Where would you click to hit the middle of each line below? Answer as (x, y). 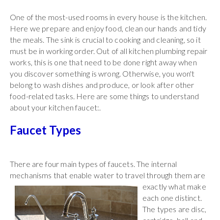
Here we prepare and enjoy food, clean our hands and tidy (108, 28)
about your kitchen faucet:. (55, 107)
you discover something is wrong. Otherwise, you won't (102, 73)
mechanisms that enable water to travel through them (102, 175)
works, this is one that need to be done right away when (103, 62)
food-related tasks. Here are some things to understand (105, 96)
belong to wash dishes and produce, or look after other (102, 84)
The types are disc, (175, 209)
